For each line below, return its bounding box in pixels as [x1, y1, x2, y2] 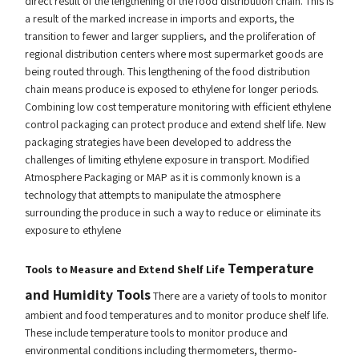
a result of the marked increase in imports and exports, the [24, 11, 294, 26]
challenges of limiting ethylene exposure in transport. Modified [24, 152, 309, 167]
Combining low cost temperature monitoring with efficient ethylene [24, 99, 331, 114]
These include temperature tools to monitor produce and [24, 325, 288, 340]
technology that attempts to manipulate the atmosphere [24, 188, 280, 202]
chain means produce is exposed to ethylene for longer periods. [24, 82, 319, 96]
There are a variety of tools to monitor [150, 288, 327, 303]
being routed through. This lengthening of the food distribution [24, 64, 310, 79]
